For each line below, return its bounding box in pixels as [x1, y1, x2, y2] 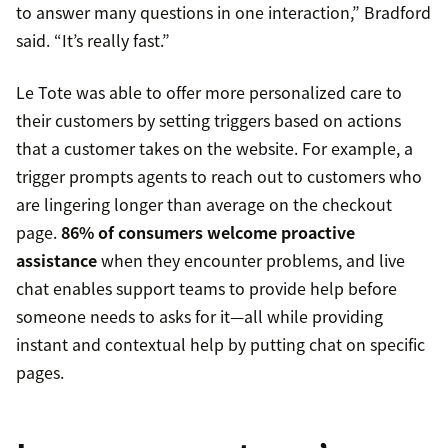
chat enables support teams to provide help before [16, 276, 397, 301]
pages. [16, 360, 64, 385]
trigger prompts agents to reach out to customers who [16, 164, 422, 189]
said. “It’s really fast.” [16, 28, 170, 53]
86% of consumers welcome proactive [57, 220, 355, 245]
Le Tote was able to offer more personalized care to [16, 80, 402, 105]
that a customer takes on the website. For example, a [16, 136, 413, 161]
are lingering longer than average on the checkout [16, 192, 392, 217]
